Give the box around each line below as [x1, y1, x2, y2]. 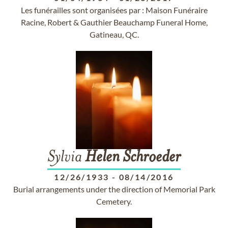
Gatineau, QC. [89, 30, 139, 39]
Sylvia [47, 150, 85, 166]
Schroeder [123, 150, 181, 166]
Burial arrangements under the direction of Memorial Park [13, 184, 215, 194]
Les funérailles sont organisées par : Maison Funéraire [20, 5, 208, 15]
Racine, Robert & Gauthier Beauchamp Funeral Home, [20, 17, 208, 27]
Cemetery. [96, 196, 132, 206]
